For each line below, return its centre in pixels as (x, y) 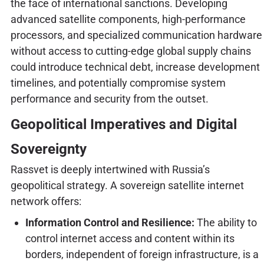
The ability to (225, 223)
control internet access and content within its (130, 239)
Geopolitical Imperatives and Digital (123, 124)
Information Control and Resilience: (110, 223)
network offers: (46, 201)
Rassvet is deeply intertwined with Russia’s (110, 169)
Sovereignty (48, 149)
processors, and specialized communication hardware (136, 35)
